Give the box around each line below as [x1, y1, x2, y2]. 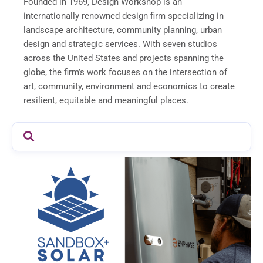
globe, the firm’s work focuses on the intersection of [23, 66, 227, 77]
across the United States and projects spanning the [23, 52, 224, 63]
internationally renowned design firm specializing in [23, 10, 224, 21]
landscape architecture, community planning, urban [23, 24, 222, 35]
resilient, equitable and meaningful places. [23, 95, 188, 106]
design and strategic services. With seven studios [23, 38, 217, 49]
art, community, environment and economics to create [23, 80, 235, 92]
